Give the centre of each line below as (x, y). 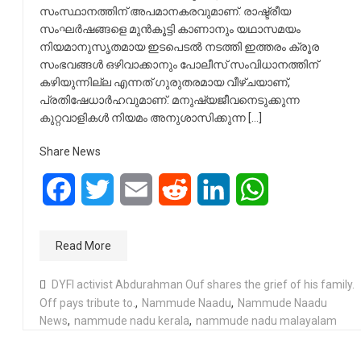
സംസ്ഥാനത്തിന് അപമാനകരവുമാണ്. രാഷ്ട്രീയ (165, 11)
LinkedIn (253, 189)
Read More (83, 246)
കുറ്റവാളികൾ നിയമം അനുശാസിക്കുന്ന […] (150, 118)
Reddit (209, 189)
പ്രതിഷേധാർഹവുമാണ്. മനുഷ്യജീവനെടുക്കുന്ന (169, 100)
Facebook (102, 189)
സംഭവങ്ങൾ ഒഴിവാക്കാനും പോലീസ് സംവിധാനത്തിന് (178, 64)
